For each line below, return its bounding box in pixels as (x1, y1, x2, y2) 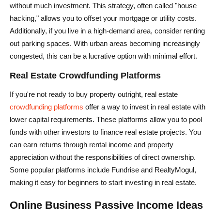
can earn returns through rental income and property (10, 140, 173, 149)
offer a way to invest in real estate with (83, 102, 205, 111)
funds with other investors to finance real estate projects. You (10, 127, 201, 136)
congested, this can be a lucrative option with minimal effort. (10, 51, 197, 60)
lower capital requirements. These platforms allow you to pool (10, 115, 202, 124)
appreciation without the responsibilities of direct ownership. (10, 153, 196, 161)
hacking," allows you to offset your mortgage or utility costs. (10, 14, 197, 22)
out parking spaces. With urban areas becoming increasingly (10, 39, 200, 47)
